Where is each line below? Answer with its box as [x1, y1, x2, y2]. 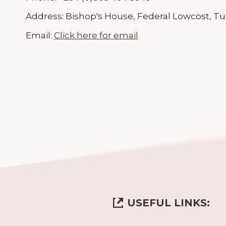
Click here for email [53, 30, 138, 41]
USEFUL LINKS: [127, 196, 210, 209]
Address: [25, 11, 66, 22]
